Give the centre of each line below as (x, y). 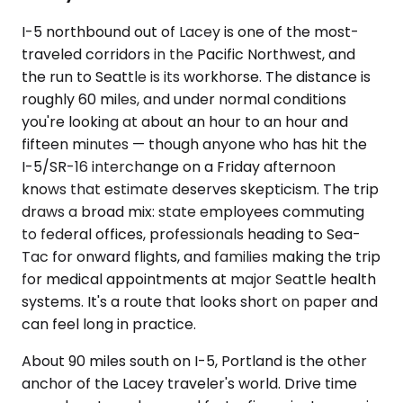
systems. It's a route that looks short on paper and (200, 302)
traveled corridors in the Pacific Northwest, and (188, 54)
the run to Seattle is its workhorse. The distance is (196, 77)
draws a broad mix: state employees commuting (193, 212)
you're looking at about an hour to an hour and (185, 122)
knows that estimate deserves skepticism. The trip (200, 189)
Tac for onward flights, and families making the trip (201, 257)
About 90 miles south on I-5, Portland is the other (194, 361)
